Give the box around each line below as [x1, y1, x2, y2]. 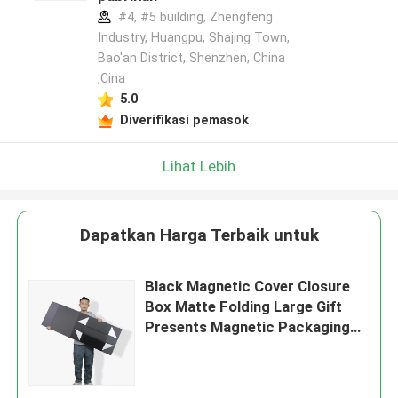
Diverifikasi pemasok [119, 112, 249, 127]
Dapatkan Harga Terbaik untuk [79, 225, 319, 246]
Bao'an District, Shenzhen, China [97, 51, 285, 66]
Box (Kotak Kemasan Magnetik [145, 338, 353, 357]
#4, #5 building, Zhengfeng [114, 10, 273, 25]
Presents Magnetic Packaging [145, 318, 351, 337]
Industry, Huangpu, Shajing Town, [97, 30, 290, 45]
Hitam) [145, 359, 191, 378]
